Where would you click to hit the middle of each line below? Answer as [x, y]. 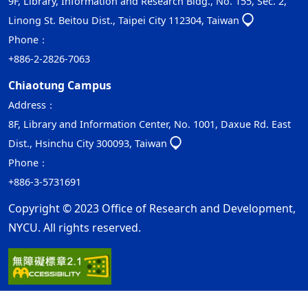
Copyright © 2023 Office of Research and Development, [152, 208]
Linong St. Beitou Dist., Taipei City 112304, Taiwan [124, 20]
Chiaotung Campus [60, 85]
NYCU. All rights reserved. [75, 228]
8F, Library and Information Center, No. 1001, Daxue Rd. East [150, 124]
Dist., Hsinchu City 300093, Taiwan [88, 143]
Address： [32, 105]
